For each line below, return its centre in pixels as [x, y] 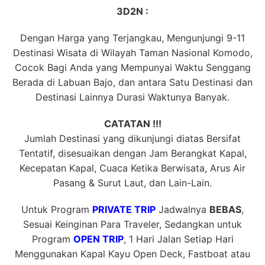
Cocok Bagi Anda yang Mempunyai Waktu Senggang [132, 67]
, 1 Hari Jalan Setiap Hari [178, 239]
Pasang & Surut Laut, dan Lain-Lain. [132, 182]
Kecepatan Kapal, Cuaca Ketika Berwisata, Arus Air [132, 168]
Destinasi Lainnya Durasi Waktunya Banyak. [132, 97]
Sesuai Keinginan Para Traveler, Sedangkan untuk [132, 224]
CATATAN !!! [132, 123]
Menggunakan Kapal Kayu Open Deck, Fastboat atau [132, 253]
